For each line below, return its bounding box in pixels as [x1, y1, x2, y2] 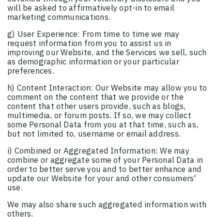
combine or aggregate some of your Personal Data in [7, 155, 203, 166]
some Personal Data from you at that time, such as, [7, 119, 198, 130]
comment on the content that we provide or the [7, 92, 184, 103]
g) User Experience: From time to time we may [7, 29, 180, 40]
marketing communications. [7, 12, 111, 23]
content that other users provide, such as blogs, [7, 101, 186, 112]
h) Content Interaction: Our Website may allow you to [7, 82, 207, 93]
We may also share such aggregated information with [7, 199, 206, 210]
